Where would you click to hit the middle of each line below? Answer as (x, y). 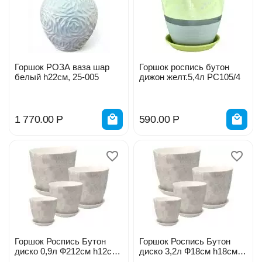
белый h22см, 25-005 (57, 77)
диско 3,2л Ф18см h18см (161, 251)
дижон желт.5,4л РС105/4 (189, 77)
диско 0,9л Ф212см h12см (37, 251)
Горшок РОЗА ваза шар (62, 67)
